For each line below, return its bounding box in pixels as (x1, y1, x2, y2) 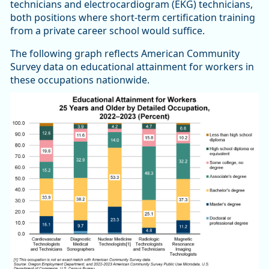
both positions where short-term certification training (10, 11, 255, 25)
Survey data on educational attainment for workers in (10, 60, 254, 74)
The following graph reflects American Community (10, 47, 240, 61)
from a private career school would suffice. (10, 24, 205, 38)
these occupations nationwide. (10, 73, 150, 87)
